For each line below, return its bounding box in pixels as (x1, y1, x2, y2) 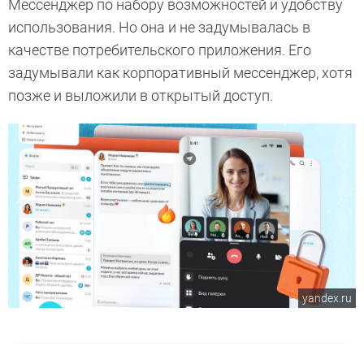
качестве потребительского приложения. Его (8, 41, 311, 59)
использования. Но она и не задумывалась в (8, 19, 310, 37)
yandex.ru (302, 291, 352, 305)
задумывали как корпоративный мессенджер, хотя (8, 64, 353, 82)
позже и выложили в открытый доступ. (8, 87, 276, 105)
